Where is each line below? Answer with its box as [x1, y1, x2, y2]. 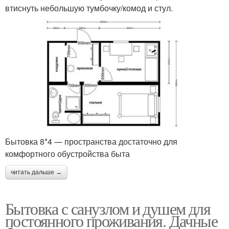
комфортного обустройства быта [5, 147, 130, 159]
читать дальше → [11, 168, 62, 176]
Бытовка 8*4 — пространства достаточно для [5, 135, 177, 147]
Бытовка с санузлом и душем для [5, 197, 210, 219]
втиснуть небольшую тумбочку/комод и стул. [5, 2, 173, 14]
